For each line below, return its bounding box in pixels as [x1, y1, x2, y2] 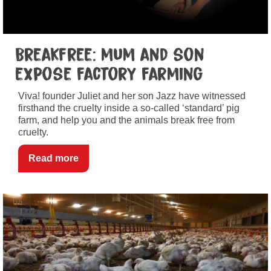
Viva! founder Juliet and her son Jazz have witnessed [18, 90, 246, 101]
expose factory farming [15, 64, 203, 84]
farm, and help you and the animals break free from [18, 114, 235, 125]
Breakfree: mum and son [15, 45, 204, 65]
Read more [28, 152, 79, 163]
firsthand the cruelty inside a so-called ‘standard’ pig [18, 102, 240, 113]
